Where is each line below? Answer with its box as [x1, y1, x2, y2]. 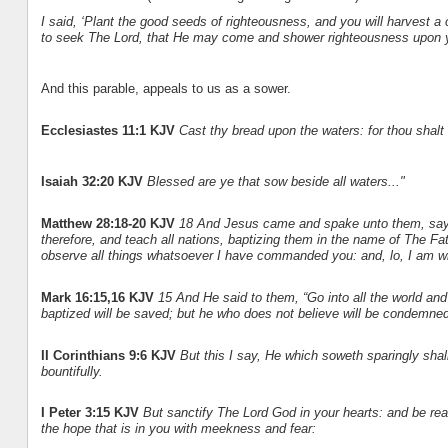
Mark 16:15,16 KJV [40, 289, 158, 305]
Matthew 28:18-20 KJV [40, 216, 179, 232]
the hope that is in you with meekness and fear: [40, 421, 316, 437]
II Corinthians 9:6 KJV [40, 347, 180, 363]
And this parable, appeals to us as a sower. [40, 81, 291, 97]
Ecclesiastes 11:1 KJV [40, 122, 179, 138]
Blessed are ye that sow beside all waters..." [146, 174, 405, 190]
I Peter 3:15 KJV [40, 405, 143, 421]
